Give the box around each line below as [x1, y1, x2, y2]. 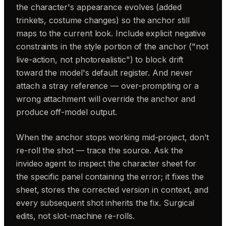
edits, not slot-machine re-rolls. [16, 211, 135, 221]
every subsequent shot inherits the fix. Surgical [16, 198, 195, 208]
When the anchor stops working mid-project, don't [16, 132, 209, 142]
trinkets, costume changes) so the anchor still [16, 15, 190, 25]
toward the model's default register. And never [16, 68, 193, 78]
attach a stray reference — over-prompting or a [16, 81, 199, 91]
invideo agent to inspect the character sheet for [16, 158, 197, 168]
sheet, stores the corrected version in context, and [16, 185, 209, 195]
